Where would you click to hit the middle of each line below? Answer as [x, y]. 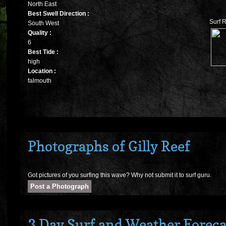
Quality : [40, 33]
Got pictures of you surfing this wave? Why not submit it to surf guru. [120, 175]
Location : [42, 71]
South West [43, 23]
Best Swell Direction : [59, 14]
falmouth [40, 81]
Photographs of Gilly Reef [109, 146]
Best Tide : [43, 52]
